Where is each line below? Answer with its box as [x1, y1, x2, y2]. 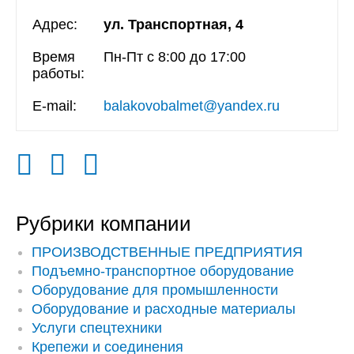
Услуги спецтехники [32, 320, 162, 336]
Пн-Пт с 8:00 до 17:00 [104, 49, 246, 65]
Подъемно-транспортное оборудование [32, 263, 294, 279]
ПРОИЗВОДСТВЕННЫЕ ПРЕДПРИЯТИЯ [32, 244, 303, 260]
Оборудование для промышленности [32, 282, 278, 298]
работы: [32, 66, 85, 81]
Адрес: [32, 17, 77, 32]
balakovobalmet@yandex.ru [104, 98, 280, 114]
